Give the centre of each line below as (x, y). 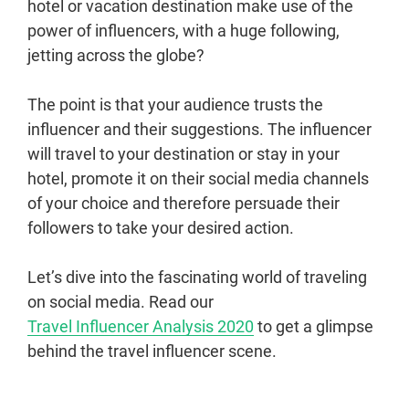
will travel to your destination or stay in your (184, 154)
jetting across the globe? (116, 56)
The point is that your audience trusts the (175, 105)
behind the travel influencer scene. (152, 351)
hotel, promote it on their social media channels (198, 179)
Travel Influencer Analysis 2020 (141, 327)
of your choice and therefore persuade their (184, 204)
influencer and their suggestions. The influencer (199, 130)
